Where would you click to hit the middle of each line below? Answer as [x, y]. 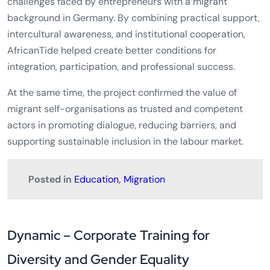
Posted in [51, 180]
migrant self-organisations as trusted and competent [125, 109]
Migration [144, 180]
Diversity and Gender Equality [98, 260]
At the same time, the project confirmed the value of [122, 93]
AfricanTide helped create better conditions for [112, 51]
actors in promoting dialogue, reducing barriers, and [122, 125]
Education [96, 180]
